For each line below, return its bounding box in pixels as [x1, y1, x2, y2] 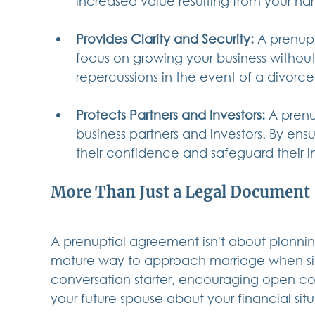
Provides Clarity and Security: [76, 31, 254, 47]
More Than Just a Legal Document [51, 182, 310, 202]
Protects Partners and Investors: [76, 107, 265, 123]
